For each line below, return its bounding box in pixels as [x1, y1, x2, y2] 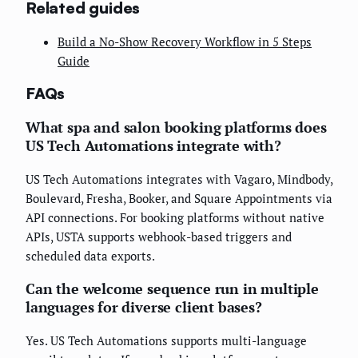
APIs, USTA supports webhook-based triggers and [26, 229, 292, 245]
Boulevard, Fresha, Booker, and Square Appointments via [26, 190, 332, 207]
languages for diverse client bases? [26, 297, 262, 317]
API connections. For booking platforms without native [26, 209, 324, 226]
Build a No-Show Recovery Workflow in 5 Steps [58, 33, 312, 50]
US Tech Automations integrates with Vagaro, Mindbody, [26, 171, 332, 188]
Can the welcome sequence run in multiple [26, 279, 319, 299]
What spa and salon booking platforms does [26, 117, 327, 137]
